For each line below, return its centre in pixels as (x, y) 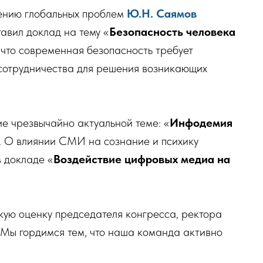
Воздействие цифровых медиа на (142, 159)
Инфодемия (201, 123)
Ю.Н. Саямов (162, 14)
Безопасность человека (172, 32)
